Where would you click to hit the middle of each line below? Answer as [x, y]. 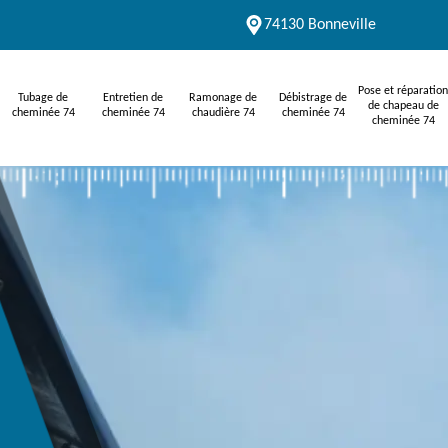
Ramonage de [223, 98]
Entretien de [133, 98]
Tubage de [43, 98]
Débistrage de [313, 98]
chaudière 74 [223, 113]
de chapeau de [403, 105]
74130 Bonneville [320, 25]
